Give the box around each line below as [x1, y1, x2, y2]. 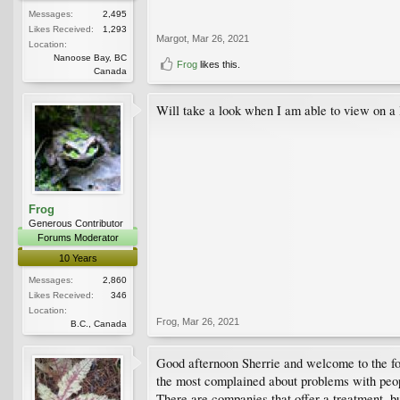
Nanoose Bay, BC [54, 52, 127, 62]
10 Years [58, 252, 97, 263]
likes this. [197, 58, 240, 70]
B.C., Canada [71, 318, 127, 329]
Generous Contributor [29, 217, 123, 229]
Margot [156, 32, 187, 44]
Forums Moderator [37, 231, 119, 243]
